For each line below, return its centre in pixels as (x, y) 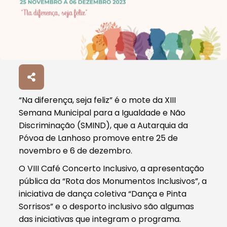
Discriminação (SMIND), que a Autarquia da (104, 125)
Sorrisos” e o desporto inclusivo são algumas (107, 206)
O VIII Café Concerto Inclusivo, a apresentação (112, 168)
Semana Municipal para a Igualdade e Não (102, 112)
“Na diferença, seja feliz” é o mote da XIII (98, 100)
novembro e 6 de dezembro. (76, 150)
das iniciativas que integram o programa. (100, 219)
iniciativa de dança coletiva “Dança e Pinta (103, 194)
